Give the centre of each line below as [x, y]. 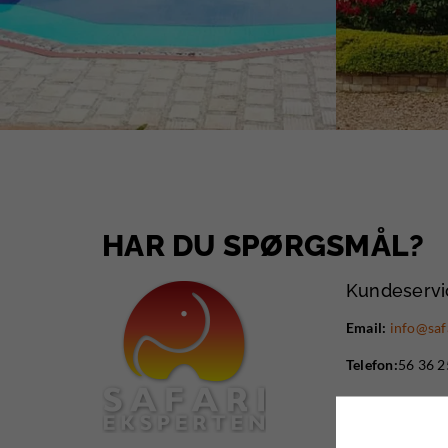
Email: [366, 327]
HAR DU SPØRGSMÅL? [263, 245]
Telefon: [371, 364]
